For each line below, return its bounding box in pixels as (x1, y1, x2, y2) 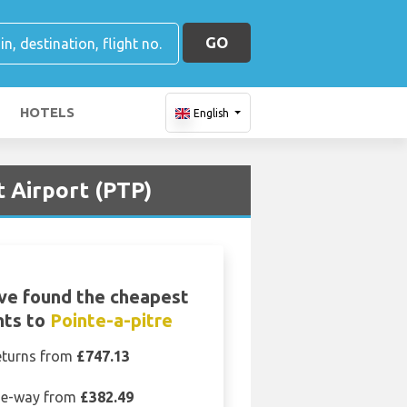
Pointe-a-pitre (49, 310, 173, 331)
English (193, 107, 229, 119)
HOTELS (20, 104, 74, 120)
